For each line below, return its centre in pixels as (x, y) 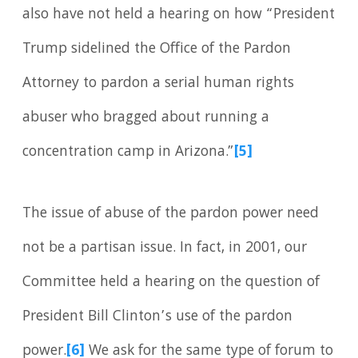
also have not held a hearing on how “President (179, 15)
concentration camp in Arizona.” (129, 152)
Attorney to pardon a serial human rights (159, 84)
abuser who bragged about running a (146, 118)
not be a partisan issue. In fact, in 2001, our (165, 249)
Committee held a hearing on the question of (171, 283)
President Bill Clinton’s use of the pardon (158, 318)
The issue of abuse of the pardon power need (171, 215)
